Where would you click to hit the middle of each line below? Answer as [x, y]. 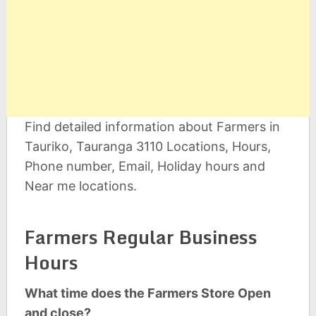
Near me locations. [80, 186]
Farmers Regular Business [141, 237]
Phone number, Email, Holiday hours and [145, 166]
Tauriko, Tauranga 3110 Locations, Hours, [147, 146]
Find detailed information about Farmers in [152, 127]
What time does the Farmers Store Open [147, 293]
